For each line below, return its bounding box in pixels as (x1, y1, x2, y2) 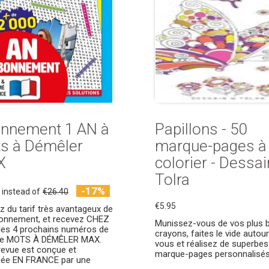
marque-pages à (155, 137, 267, 155)
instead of (2, 187, 40, 196)
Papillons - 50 (155, 120, 247, 138)
